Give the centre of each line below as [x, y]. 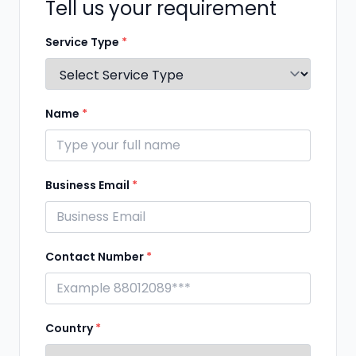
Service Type [83, 42]
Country [70, 328]
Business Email [89, 185]
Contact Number [96, 256]
